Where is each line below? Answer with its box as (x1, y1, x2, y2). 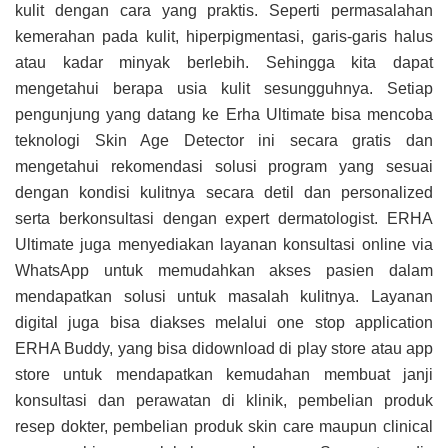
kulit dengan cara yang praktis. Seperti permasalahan (15, 2, 433, 20)
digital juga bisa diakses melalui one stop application (15, 314, 433, 332)
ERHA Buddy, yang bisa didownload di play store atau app (15, 340, 433, 358)
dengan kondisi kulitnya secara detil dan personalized (15, 184, 433, 202)
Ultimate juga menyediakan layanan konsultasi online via (15, 236, 433, 254)
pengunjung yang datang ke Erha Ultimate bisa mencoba (15, 106, 433, 124)
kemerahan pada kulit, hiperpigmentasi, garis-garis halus (15, 28, 433, 46)
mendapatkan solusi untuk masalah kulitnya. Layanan (15, 288, 433, 306)
